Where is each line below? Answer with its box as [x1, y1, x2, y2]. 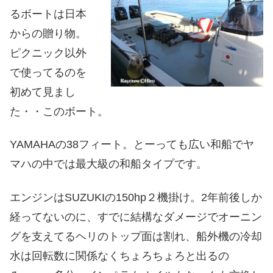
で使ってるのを [10, 66, 87, 79]
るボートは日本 [10, 7, 87, 20]
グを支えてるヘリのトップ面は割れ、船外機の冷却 [10, 230, 262, 243]
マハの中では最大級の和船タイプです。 [10, 158, 207, 171]
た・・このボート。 [10, 105, 108, 118]
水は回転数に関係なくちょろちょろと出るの [10, 249, 229, 262]
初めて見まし [10, 85, 76, 98]
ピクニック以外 [10, 46, 87, 59]
